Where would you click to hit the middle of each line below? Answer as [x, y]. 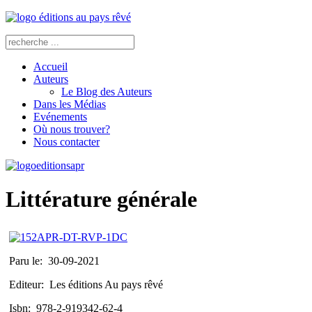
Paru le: [29, 260]
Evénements [60, 117]
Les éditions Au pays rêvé [106, 284]
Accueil [50, 67]
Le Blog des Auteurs [107, 92]
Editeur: [29, 284]
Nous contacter [67, 142]
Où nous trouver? [72, 129]
